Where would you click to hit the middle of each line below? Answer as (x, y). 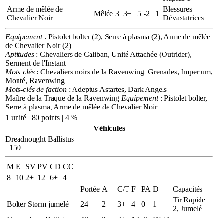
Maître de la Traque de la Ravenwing (62, 98)
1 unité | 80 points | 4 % (41, 117)
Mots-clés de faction (36, 89)
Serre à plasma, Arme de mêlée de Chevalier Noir (81, 107)
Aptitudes (20, 54)
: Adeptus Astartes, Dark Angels (117, 89)
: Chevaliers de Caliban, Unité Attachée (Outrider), (113, 54)
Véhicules (109, 128)
